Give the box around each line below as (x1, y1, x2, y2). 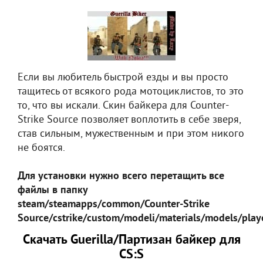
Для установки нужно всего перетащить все (18, 170, 224, 183)
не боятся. (18, 141, 65, 155)
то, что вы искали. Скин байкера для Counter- (18, 99, 229, 113)
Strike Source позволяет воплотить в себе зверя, (18, 113, 241, 127)
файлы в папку (18, 184, 87, 197)
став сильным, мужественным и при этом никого (18, 127, 244, 141)
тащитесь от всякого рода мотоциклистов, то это (18, 85, 244, 99)
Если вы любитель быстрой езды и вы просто (18, 71, 228, 85)
